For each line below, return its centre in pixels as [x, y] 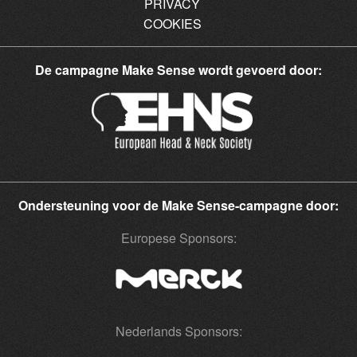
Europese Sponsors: [178, 237]
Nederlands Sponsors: [178, 331]
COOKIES [172, 23]
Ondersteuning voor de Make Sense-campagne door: [178, 205]
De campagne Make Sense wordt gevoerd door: [178, 69]
